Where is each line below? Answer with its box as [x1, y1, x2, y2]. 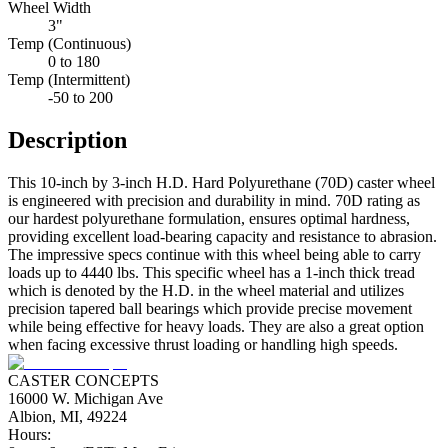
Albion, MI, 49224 [8, 407, 127, 425]
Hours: [8, 425, 51, 443]
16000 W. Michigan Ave [8, 389, 163, 407]
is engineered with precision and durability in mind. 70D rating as [8, 191, 420, 209]
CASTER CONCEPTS [8, 371, 159, 389]
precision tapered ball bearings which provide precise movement [8, 299, 412, 317]
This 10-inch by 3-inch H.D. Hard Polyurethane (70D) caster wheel [8, 173, 435, 191]
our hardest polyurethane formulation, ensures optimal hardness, [8, 209, 410, 227]
